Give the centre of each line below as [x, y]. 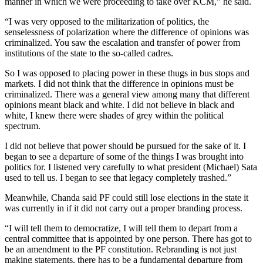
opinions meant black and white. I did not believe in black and [119, 104]
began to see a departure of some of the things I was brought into [124, 156]
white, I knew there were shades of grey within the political [114, 115]
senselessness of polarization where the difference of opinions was [127, 32]
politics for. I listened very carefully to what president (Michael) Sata [131, 167]
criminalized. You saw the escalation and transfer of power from [122, 42]
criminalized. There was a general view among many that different [127, 94]
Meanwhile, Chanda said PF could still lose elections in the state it [127, 197]
